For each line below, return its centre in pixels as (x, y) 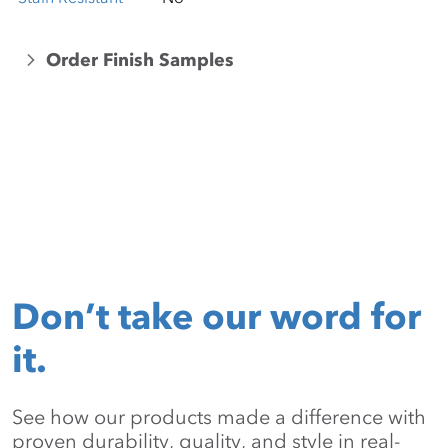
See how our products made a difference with (219, 417)
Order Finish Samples (140, 60)
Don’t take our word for (216, 316)
